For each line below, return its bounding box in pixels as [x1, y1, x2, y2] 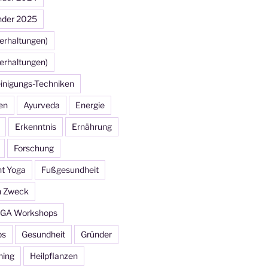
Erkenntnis [14, 121, 56, 132]
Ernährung [71, 121, 112, 132]
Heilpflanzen [29, 250, 78, 261]
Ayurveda [23, 99, 60, 110]
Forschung [13, 142, 54, 153]
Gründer [80, 229, 112, 239]
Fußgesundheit [41, 164, 99, 175]
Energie [75, 99, 105, 110]
